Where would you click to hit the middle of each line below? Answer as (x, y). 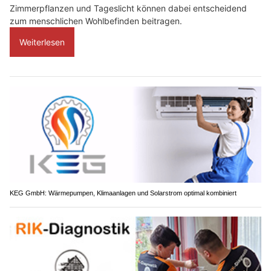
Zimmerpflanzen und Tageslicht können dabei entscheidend (128, 8)
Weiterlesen (42, 42)
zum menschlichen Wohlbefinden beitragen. (96, 21)
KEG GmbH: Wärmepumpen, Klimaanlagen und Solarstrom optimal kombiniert (123, 193)
